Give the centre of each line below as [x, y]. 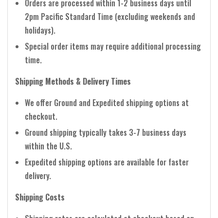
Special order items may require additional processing [113, 46]
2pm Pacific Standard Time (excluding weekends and [110, 16]
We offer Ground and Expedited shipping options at [107, 102]
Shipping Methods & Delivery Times [73, 81]
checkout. [41, 116]
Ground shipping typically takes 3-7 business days [106, 132]
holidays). [40, 30]
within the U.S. [48, 146]
